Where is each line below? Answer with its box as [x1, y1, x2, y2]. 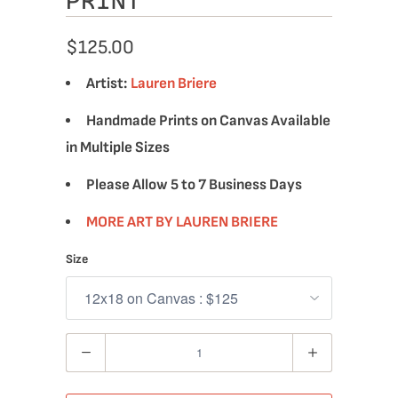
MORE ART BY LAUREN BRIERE [86, 212, 278, 231]
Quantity [66, 338, 114, 354]
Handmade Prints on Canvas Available [86, 111, 330, 130]
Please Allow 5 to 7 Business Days [86, 175, 302, 194]
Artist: [86, 74, 127, 92]
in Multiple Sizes [66, 138, 170, 156]
